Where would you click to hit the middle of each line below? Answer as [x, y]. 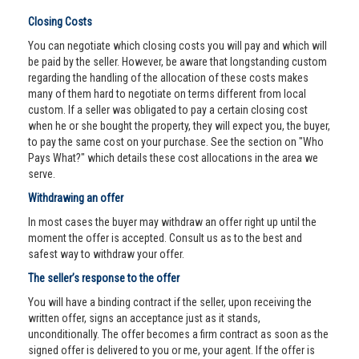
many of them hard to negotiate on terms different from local [167, 94]
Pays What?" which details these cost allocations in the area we [173, 158]
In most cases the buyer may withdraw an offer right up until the [172, 222]
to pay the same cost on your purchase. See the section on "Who [176, 142]
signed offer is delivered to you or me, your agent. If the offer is [171, 350]
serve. [42, 174]
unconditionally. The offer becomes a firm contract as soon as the [178, 334]
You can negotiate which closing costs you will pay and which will [177, 46]
